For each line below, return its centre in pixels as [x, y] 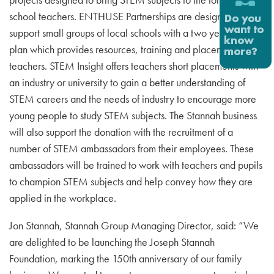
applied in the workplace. [63, 198]
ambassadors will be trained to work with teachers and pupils [136, 165]
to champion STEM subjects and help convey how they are [131, 181]
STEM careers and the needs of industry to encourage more [133, 99]
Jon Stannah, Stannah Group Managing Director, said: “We [134, 225]
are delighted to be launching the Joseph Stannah [112, 242]
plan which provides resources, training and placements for [131, 49]
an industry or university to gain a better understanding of [127, 82]
